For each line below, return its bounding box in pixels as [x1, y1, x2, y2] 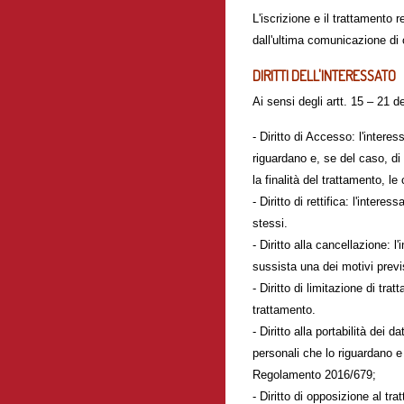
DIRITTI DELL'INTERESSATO [252, 67, 396, 85]
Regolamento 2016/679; [252, 368, 376, 381]
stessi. [252, 216, 288, 230]
